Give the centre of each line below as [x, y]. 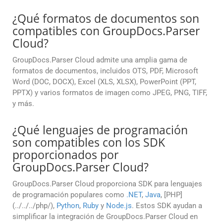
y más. [23, 104]
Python [68, 206]
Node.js [119, 206]
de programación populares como [69, 195]
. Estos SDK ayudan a [167, 206]
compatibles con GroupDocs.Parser [106, 31]
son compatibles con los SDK [89, 142]
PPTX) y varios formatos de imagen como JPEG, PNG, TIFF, [110, 93]
